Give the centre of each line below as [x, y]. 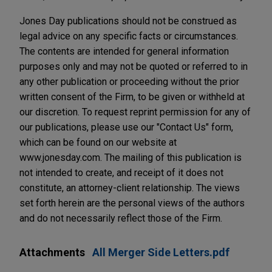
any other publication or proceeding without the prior [129, 81]
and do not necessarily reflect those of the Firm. [121, 218]
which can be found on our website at [98, 142]
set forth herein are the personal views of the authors [132, 203]
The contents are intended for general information [124, 51]
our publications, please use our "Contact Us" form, [126, 127]
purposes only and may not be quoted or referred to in [134, 66]
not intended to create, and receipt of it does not [121, 172]
